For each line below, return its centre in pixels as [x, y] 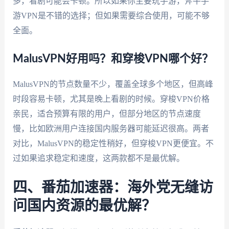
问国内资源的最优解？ [84, 206]
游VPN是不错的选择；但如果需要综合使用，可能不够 [111, 16]
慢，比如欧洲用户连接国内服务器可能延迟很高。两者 [111, 128]
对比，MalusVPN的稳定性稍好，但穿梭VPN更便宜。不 [113, 143]
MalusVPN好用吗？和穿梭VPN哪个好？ [113, 59]
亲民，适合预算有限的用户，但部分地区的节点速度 [107, 113]
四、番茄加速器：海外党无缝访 [113, 188]
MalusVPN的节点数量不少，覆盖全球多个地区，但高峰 [113, 84]
